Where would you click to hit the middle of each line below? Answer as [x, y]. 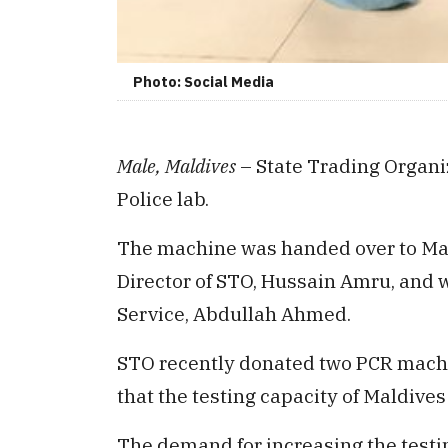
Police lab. [163, 199]
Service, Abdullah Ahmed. [234, 314]
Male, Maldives [176, 166]
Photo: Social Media [203, 82]
